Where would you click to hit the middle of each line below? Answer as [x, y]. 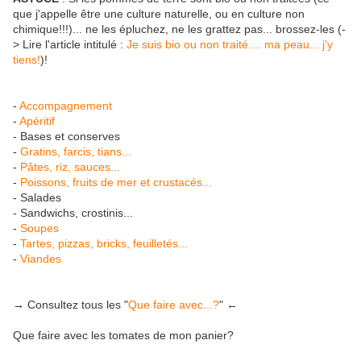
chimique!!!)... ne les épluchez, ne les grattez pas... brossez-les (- [179, 29]
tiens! [27, 60]
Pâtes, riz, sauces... [70, 167]
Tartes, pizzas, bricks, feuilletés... [104, 244]
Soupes [39, 228]
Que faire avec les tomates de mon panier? [123, 336]
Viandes [41, 259]
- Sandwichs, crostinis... [73, 213]
